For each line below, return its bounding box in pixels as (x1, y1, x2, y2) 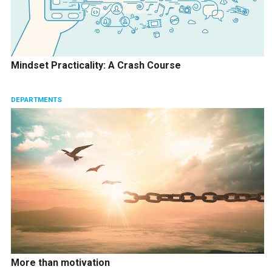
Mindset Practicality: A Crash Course (10, 59, 181, 71)
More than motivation (10, 256, 110, 268)
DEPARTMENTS (10, 95, 62, 104)
